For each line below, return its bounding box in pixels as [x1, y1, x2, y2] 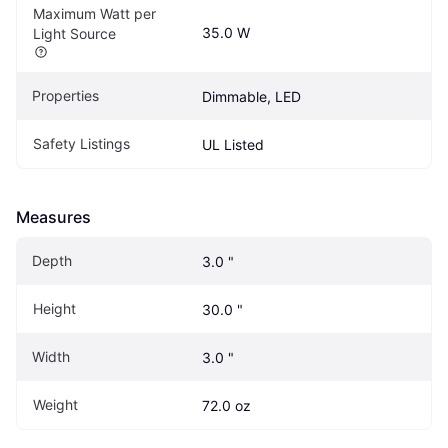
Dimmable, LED [202, 87, 301, 105]
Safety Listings [33, 134, 130, 152]
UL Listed [202, 135, 264, 153]
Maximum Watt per [33, 4, 156, 22]
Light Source [33, 24, 116, 42]
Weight [33, 395, 78, 413]
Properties [32, 86, 99, 104]
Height [33, 299, 76, 317]
